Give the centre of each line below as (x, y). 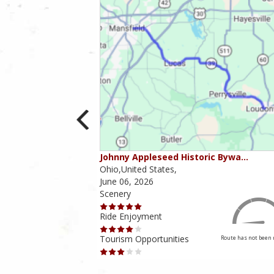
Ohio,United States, (138, 169)
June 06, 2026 (126, 182)
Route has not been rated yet (49, 238)
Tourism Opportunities (144, 239)
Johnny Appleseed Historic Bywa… (174, 157)
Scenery (115, 194)
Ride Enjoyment (131, 217)
